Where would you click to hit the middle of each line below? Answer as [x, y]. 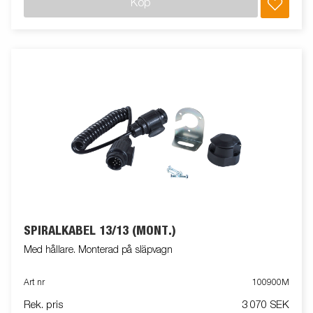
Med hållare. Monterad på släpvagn [98, 250]
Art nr [34, 283]
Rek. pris [43, 305]
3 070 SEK [265, 305]
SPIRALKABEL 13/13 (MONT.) [100, 232]
